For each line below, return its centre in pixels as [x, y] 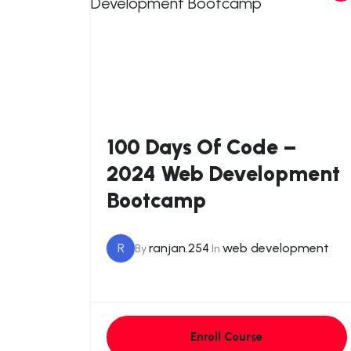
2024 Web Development [223, 173]
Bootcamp [156, 200]
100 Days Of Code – [202, 147]
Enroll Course [227, 337]
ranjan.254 [179, 248]
